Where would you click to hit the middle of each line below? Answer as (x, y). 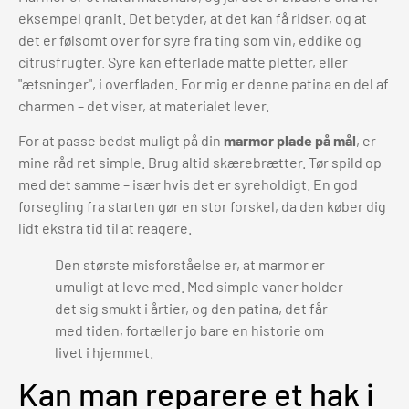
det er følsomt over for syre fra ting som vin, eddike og (190, 39)
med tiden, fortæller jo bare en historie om (189, 330)
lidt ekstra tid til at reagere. (105, 228)
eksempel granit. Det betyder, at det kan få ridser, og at (193, 17)
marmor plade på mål (290, 141)
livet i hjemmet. (104, 352)
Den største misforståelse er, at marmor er (190, 265)
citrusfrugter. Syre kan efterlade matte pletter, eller (183, 61)
